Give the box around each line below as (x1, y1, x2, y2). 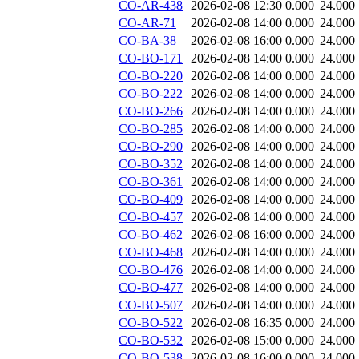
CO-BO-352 (119, 157, 183, 171)
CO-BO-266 (119, 104, 183, 119)
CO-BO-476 (119, 263, 183, 277)
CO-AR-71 (119, 16, 176, 30)
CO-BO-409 (119, 192, 183, 207)
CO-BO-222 (119, 87, 183, 101)
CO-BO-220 (119, 69, 183, 83)
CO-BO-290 (119, 139, 183, 154)
